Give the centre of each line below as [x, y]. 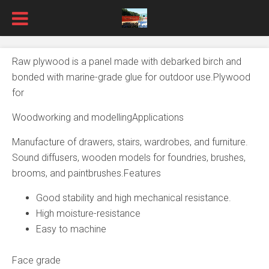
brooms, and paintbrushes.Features [86, 173]
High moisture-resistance [88, 213]
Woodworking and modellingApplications [98, 117]
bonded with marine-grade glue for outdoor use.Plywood [131, 77]
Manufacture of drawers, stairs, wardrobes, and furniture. [130, 142]
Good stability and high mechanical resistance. [134, 198]
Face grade [36, 260]
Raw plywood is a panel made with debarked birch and [127, 62]
